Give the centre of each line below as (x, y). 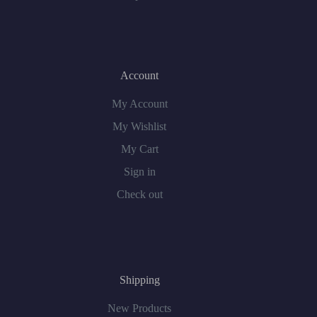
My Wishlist (140, 126)
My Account (139, 104)
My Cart (139, 149)
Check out (139, 194)
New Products (140, 308)
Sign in (139, 172)
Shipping (139, 280)
